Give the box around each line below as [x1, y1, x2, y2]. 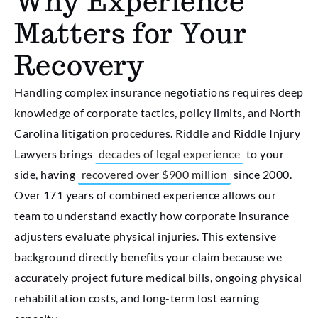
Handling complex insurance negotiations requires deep [14, 84, 304, 99]
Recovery [14, 47, 145, 83]
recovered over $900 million [81, 167, 227, 181]
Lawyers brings [14, 146, 95, 160]
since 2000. [231, 167, 292, 181]
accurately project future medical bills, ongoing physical [14, 270, 302, 284]
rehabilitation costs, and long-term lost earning [14, 290, 259, 305]
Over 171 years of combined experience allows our [14, 187, 276, 202]
